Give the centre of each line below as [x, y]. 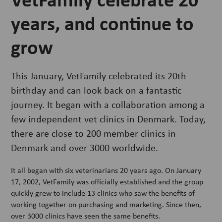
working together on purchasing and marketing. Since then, [106, 204]
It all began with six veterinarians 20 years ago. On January [106, 170]
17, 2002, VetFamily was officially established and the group [107, 181]
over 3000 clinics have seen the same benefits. [86, 216]
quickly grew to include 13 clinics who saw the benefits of [103, 193]
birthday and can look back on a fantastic [96, 90]
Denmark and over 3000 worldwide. [85, 147]
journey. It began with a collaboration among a [108, 104]
